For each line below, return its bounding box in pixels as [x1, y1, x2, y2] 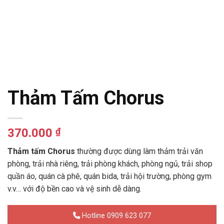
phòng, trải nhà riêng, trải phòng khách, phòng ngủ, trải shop [7, 158, 212, 168]
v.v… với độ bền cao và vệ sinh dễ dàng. [7, 183, 141, 193]
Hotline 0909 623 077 [80, 211, 151, 220]
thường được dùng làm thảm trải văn [75, 146, 203, 156]
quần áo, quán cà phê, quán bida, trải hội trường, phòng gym [7, 171, 211, 181]
